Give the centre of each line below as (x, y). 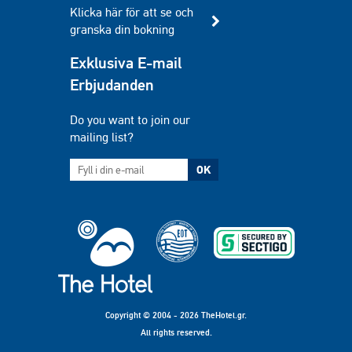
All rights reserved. (176, 332)
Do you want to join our (130, 120)
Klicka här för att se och (132, 12)
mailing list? (102, 137)
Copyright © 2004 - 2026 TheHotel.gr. (176, 315)
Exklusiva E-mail (126, 63)
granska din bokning (122, 29)
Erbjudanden (112, 85)
